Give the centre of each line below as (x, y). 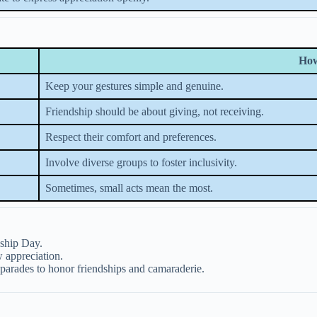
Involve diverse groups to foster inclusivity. (141, 162)
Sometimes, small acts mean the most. (129, 188)
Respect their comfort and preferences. (131, 137)
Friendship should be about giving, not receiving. (155, 111)
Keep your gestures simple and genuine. (134, 86)
